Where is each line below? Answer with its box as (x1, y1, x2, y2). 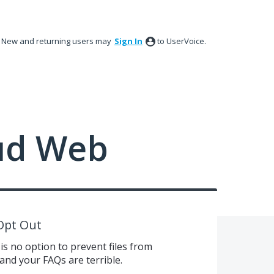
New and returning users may (1, 35, 113, 46)
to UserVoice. (157, 35, 206, 46)
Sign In (114, 35, 143, 46)
